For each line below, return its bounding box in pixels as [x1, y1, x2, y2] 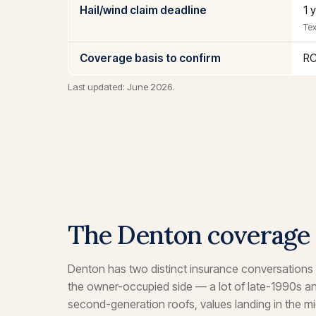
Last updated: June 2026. [68, 81, 174, 93]
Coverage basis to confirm [80, 51, 221, 66]
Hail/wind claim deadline [80, 4, 207, 18]
